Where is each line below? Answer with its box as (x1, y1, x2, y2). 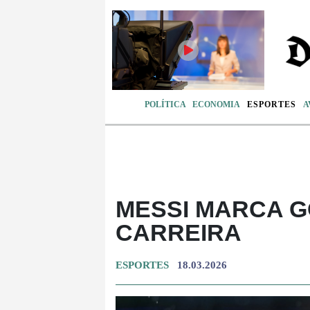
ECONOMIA (192, 99, 241, 109)
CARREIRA (116, 219, 241, 246)
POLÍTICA (144, 99, 186, 109)
